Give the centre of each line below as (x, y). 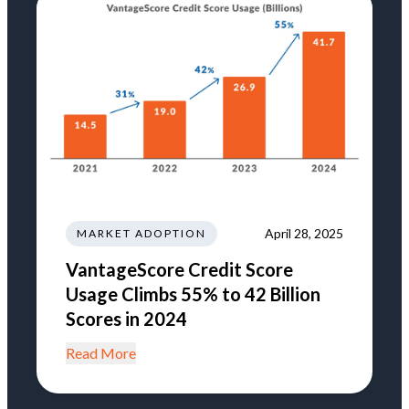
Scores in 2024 (126, 318)
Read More (101, 352)
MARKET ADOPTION (142, 233)
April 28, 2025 (304, 233)
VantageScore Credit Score (179, 269)
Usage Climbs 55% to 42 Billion (193, 294)
